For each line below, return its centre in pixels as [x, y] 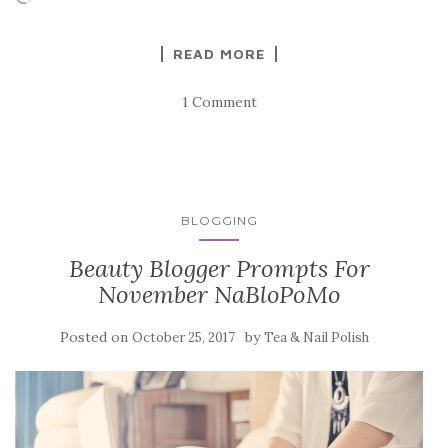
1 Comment [219, 101]
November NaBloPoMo [219, 294]
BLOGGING [219, 220]
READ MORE [219, 53]
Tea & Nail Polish [316, 337]
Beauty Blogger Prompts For [219, 268]
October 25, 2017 [183, 337]
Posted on [95, 336]
